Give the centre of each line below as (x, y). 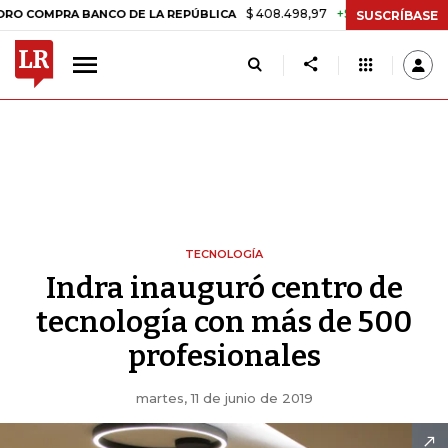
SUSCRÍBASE (397, 15)
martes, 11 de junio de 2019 (224, 398)
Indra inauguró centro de (224, 288)
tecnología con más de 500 (224, 322)
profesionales (224, 356)
